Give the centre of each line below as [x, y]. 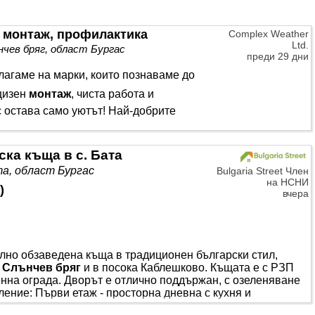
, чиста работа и [112, 94]
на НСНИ [288, 182]
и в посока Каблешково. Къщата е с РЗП [187, 268]
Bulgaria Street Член [263, 171]
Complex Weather [269, 34]
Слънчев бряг [41, 268]
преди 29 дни [278, 56]
